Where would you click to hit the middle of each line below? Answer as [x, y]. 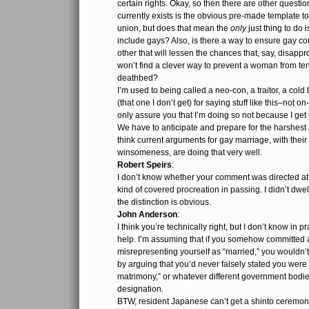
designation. [140, 289]
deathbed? [138, 78]
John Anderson [147, 215]
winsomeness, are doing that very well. [190, 152]
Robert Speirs [144, 165]
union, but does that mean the [174, 28]
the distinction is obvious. [164, 202]
